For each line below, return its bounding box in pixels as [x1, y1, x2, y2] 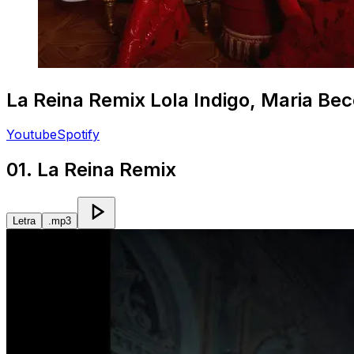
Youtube [6, 126, 57, 143]
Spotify [57, 126, 100, 143]
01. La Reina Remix [6, 158, 176, 182]
